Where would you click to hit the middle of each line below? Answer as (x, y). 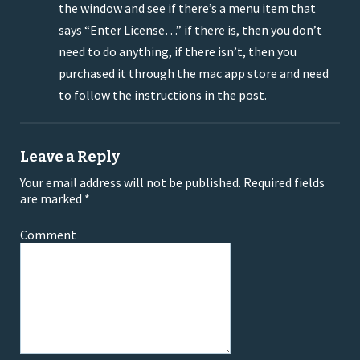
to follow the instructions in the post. (163, 95)
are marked (52, 199)
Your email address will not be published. (131, 183)
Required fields (283, 183)
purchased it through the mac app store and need (194, 74)
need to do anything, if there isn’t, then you (178, 52)
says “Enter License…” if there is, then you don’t (190, 30)
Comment (48, 235)
